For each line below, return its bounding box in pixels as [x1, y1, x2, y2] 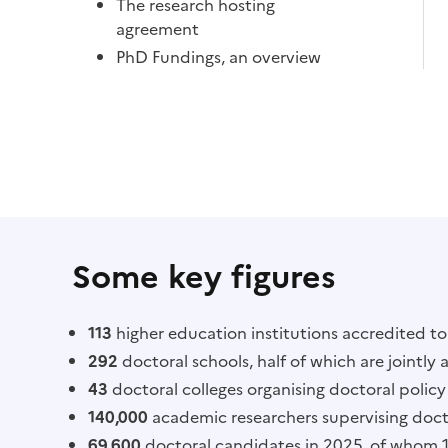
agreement [116, 17, 199, 41]
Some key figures [72, 253, 336, 301]
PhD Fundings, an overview [116, 45, 321, 69]
